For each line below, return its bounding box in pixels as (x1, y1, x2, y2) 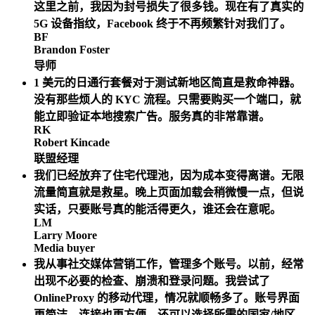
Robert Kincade (34, 136, 110, 149)
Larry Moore (34, 229, 97, 242)
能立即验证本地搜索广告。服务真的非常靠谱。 (34, 110, 270, 123)
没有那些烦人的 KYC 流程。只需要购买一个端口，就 (34, 94, 301, 106)
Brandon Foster (34, 44, 110, 56)
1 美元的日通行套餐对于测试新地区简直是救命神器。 (34, 77, 301, 89)
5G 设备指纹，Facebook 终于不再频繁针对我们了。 (34, 18, 291, 30)
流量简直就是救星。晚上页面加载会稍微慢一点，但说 (34, 186, 304, 199)
